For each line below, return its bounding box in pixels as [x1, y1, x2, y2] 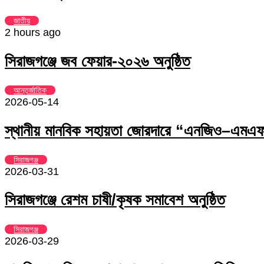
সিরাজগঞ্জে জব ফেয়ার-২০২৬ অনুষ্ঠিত [5, 52, 190, 70]
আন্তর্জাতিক [14, 85, 47, 95]
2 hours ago [5, 27, 61, 39]
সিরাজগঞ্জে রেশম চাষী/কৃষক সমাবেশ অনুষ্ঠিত [5, 191, 225, 209]
